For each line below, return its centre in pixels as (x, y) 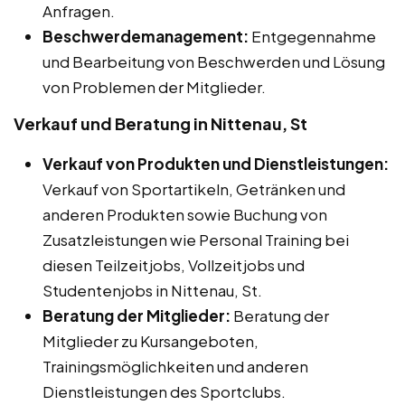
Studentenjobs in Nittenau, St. (152, 290)
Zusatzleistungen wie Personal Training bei (196, 239)
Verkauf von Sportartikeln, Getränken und (194, 188)
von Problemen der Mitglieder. (154, 86)
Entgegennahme (312, 36)
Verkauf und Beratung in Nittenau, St (160, 123)
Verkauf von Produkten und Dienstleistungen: (216, 163)
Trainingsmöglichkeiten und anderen (175, 366)
